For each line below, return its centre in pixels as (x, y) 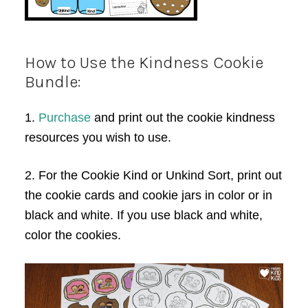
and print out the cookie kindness (184, 118)
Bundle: (53, 82)
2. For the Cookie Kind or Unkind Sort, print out (153, 176)
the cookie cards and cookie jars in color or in (148, 196)
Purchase (66, 118)
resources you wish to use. (98, 138)
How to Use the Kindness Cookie (144, 63)
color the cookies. (73, 235)
